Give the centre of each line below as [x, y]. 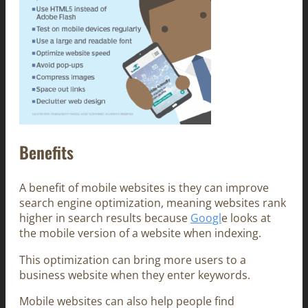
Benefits [46, 152]
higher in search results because [105, 218]
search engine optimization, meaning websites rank [153, 203]
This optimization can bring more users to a [133, 260]
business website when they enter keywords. [135, 275]
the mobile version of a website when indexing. [140, 233]
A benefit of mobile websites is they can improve [144, 188]
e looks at [246, 218]
